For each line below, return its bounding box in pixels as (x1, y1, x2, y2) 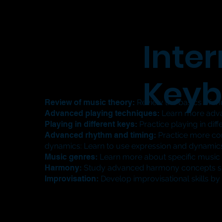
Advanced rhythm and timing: (45, 130, 157, 140)
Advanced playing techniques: (45, 109, 160, 118)
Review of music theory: (45, 98, 135, 108)
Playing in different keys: (45, 119, 138, 129)
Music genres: (45, 152, 98, 162)
